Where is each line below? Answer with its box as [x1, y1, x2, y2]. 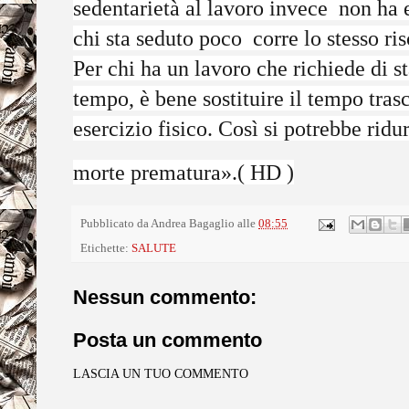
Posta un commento [73, 329, 262, 352]
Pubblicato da [80, 217, 151, 231]
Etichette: [80, 242, 131, 256]
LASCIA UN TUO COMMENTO [73, 367, 248, 382]
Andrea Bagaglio [151, 217, 235, 231]
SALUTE [131, 242, 176, 256]
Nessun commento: [73, 286, 257, 309]
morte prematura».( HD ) [73, 160, 294, 185]
